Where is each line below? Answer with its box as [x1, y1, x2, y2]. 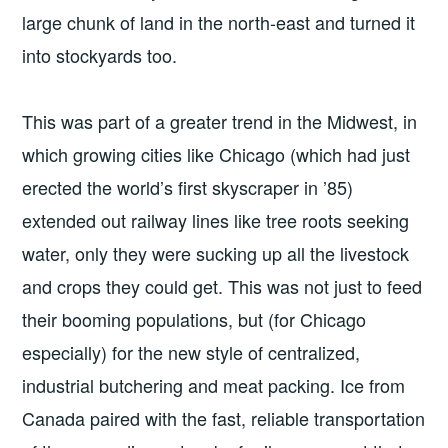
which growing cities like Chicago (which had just [22, 140, 411, 167]
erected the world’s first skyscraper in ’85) [22, 173, 354, 200]
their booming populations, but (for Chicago [22, 305, 367, 332]
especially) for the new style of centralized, [22, 338, 361, 365]
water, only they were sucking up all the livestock [22, 239, 410, 266]
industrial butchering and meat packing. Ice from [22, 371, 406, 398]
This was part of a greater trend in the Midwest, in [22, 107, 418, 134]
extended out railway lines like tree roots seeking [22, 206, 410, 233]
